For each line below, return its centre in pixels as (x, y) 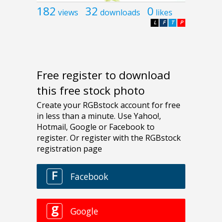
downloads (120, 12)
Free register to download (104, 75)
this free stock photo (91, 91)
